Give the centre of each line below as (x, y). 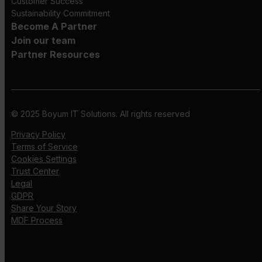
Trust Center (35, 171)
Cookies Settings (44, 159)
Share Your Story (44, 208)
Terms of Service (45, 147)
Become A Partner (54, 27)
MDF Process (37, 220)
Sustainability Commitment (61, 13)
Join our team (44, 41)
